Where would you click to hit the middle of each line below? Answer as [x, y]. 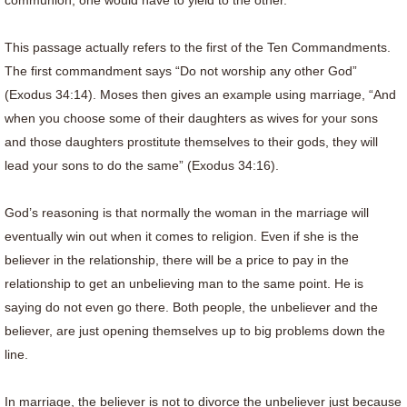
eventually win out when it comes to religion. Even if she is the [182, 236]
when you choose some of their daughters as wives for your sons [191, 118]
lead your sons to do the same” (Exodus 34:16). [144, 165]
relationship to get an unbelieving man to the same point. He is [184, 283]
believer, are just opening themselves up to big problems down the [195, 331]
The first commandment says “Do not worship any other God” [181, 71]
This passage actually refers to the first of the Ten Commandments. [198, 47]
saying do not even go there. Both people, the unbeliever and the [191, 307]
